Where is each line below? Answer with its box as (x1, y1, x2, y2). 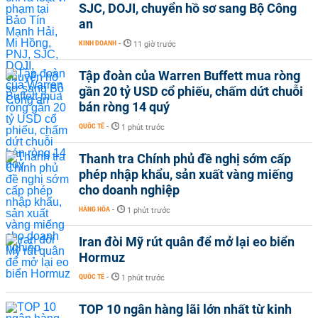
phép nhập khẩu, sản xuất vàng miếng (79, 166, 293, 182)
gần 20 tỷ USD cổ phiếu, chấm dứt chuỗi (79, 83, 303, 99)
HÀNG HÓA (79, 204, 110, 213)
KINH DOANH (79, 38, 116, 47)
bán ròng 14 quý (79, 99, 170, 114)
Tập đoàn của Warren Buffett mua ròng (79, 67, 300, 83)
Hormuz (79, 249, 125, 265)
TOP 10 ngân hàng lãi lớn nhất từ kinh (79, 301, 292, 317)
